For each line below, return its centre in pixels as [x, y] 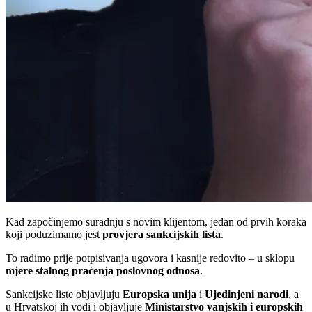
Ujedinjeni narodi [247, 294]
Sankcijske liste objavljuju [64, 294]
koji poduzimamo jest [54, 234]
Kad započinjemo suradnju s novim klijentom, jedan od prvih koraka [156, 221]
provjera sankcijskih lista [162, 234]
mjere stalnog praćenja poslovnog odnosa [103, 270]
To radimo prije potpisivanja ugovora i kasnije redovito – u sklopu [150, 258]
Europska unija [159, 294]
